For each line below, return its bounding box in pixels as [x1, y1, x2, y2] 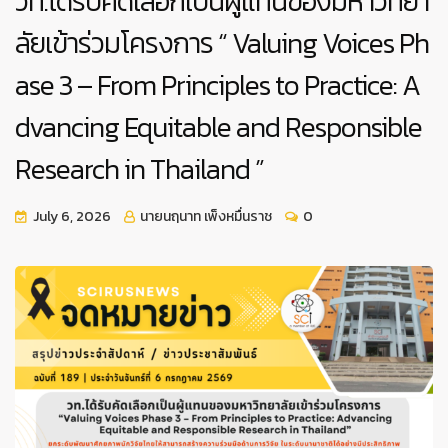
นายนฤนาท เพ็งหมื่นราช [137, 206, 272, 227]
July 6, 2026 [33, 206, 111, 227]
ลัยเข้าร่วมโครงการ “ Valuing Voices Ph [15, 22, 429, 64]
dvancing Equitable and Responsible [15, 106, 422, 148]
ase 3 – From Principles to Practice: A [15, 64, 420, 106]
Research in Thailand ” [15, 148, 264, 190]
